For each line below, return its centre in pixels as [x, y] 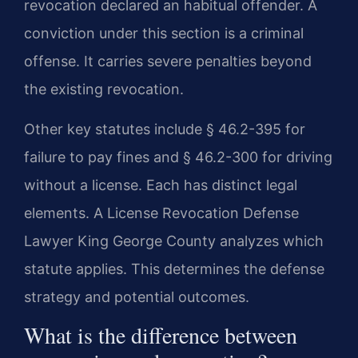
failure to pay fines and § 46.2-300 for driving [178, 157]
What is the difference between [161, 335]
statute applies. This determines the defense [174, 268]
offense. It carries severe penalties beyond [168, 62]
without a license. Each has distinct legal [161, 185]
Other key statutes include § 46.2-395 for [165, 129]
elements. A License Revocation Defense [161, 213]
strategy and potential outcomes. [137, 296]
